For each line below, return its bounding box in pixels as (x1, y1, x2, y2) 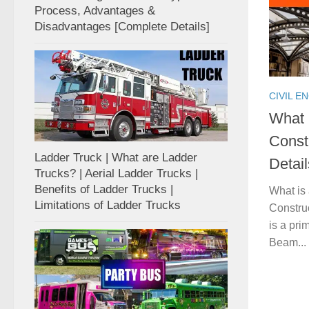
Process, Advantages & (34, 3, 155, 17)
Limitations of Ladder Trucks (34, 198, 181, 212)
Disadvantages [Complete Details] (34, 19, 210, 33)
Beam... (269, 237, 306, 249)
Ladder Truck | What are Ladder (34, 150, 197, 164)
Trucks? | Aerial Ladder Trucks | (34, 166, 198, 180)
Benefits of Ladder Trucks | (34, 182, 173, 196)
